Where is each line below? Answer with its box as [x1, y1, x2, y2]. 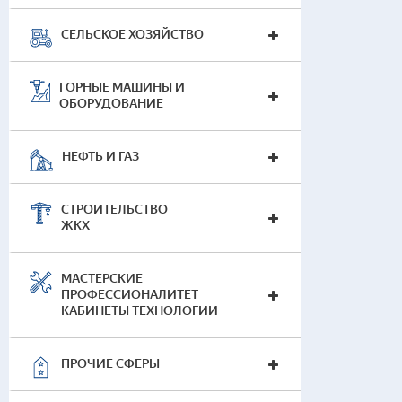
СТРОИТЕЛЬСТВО [61, 202, 168, 217]
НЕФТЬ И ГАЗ [62, 149, 140, 164]
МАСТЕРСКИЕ [61, 271, 143, 286]
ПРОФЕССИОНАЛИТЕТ [61, 287, 198, 302]
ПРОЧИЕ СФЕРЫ [61, 356, 160, 371]
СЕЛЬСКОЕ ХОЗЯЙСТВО [61, 27, 204, 42]
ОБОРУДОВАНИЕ [58, 96, 163, 111]
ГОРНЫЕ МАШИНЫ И [58, 80, 185, 95]
